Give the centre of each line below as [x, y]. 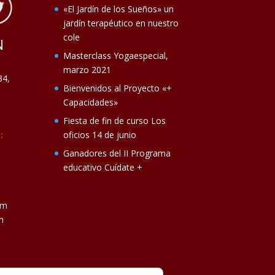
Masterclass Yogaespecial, [116, 56]
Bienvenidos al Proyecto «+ [118, 88]
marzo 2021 [87, 70]
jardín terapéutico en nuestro [121, 23]
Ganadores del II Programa [117, 153]
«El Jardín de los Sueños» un [119, 9]
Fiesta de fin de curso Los [115, 121]
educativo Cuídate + [103, 168]
